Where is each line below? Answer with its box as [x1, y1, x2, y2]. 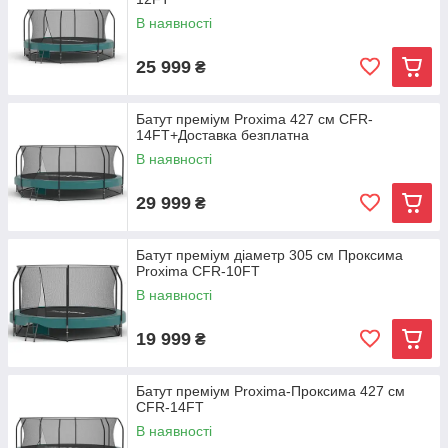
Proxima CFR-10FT [136, 263, 260, 279]
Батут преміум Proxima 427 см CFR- [136, 111, 373, 127]
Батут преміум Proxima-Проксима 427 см [136, 383, 405, 399]
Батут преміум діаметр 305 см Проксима [136, 247, 403, 263]
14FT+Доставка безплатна [136, 127, 309, 143]
